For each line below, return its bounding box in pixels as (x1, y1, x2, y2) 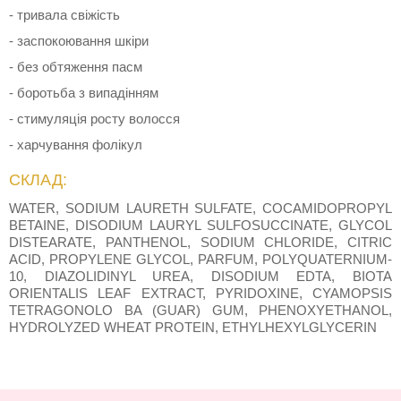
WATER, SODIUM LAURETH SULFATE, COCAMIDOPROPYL (9, 200, 392, 217)
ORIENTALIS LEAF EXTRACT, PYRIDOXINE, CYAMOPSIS (9, 286, 392, 302)
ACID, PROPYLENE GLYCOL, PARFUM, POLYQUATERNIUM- (9, 252, 392, 268)
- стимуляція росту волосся (9, 111, 180, 127)
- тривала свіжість (9, 7, 120, 23)
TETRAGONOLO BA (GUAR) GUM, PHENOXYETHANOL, (9, 303, 392, 319)
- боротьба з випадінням (9, 85, 158, 101)
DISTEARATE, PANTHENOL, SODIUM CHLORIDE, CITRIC (9, 235, 392, 251)
